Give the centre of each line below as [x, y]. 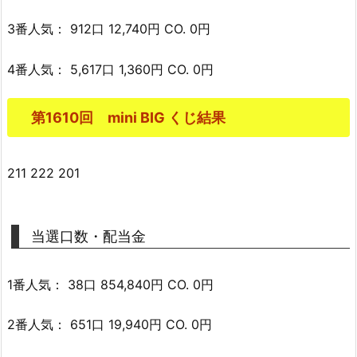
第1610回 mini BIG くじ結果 [128, 117]
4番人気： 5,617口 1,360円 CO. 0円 [110, 69]
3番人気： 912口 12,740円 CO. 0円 [109, 29]
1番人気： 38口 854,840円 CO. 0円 [110, 284]
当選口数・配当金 [88, 236]
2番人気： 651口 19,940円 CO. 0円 [110, 325]
